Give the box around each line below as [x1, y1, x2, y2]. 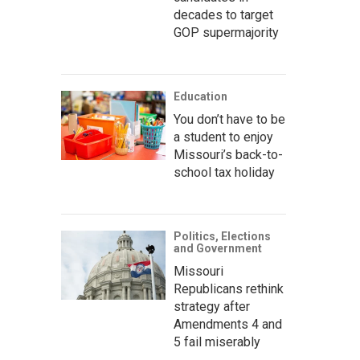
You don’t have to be [174, 112, 285, 127]
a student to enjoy [174, 129, 273, 145]
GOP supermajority [174, 25, 279, 40]
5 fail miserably [174, 334, 260, 350]
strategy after [174, 299, 250, 314]
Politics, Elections [174, 230, 271, 243]
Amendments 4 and [174, 317, 282, 332]
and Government [174, 242, 262, 255]
